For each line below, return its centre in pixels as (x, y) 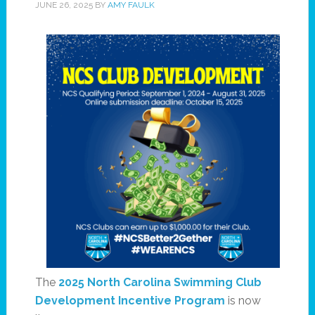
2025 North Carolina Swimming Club (160, 282)
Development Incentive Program (130, 301)
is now (243, 301)
